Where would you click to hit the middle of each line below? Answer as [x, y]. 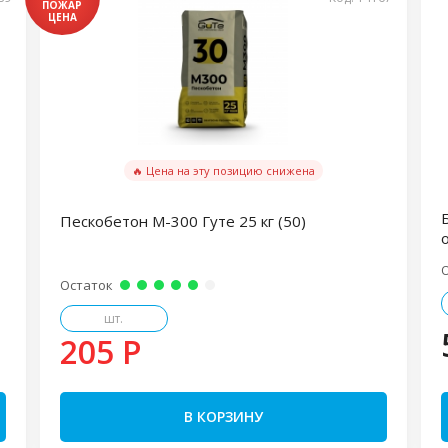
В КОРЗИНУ [223, 416]
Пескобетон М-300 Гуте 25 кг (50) [182, 221]
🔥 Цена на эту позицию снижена [223, 170]
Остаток [86, 285]
